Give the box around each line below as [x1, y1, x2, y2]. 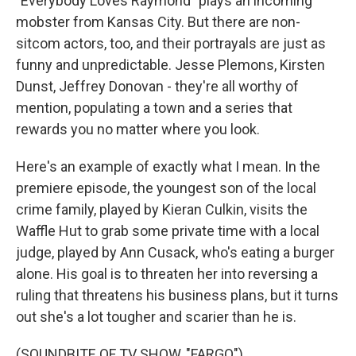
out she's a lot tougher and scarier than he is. [16, 308, 296, 326]
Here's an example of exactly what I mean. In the [16, 158, 320, 176]
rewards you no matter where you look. [16, 121, 260, 138]
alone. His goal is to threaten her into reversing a [16, 265, 318, 283]
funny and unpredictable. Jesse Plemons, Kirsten [16, 56, 325, 74]
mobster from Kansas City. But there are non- [16, 14, 300, 31]
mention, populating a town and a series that [16, 99, 292, 117]
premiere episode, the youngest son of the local [16, 180, 316, 197]
